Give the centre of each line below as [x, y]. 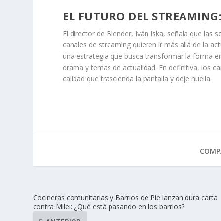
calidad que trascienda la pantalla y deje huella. [137, 79]
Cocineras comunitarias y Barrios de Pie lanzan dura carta [126, 198]
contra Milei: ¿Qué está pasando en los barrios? [109, 207]
